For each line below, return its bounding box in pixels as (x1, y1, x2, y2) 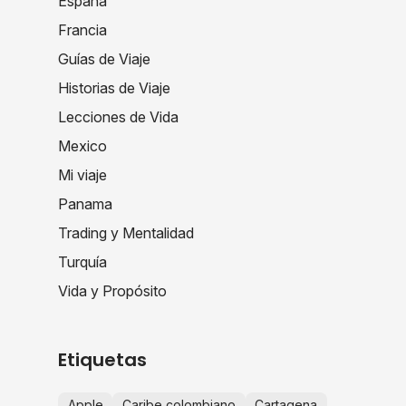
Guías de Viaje (58, 49, 150, 68)
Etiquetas (58, 346, 147, 372)
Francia (58, 20, 107, 39)
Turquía (58, 252, 107, 271)
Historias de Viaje (58, 78, 170, 97)
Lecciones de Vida (58, 107, 179, 126)
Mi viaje (58, 165, 107, 184)
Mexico (58, 136, 107, 155)
